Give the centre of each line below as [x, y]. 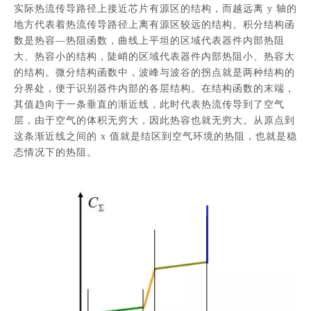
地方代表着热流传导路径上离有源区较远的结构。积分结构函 [154, 24]
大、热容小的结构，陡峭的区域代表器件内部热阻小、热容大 [154, 56]
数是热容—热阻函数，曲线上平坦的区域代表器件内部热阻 [149, 40]
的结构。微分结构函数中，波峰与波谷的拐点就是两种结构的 [154, 72]
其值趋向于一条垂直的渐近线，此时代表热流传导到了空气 [149, 104]
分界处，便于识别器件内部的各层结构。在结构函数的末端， [154, 88]
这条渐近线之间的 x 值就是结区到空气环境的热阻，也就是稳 [155, 136]
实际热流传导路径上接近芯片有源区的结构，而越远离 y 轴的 [155, 8]
